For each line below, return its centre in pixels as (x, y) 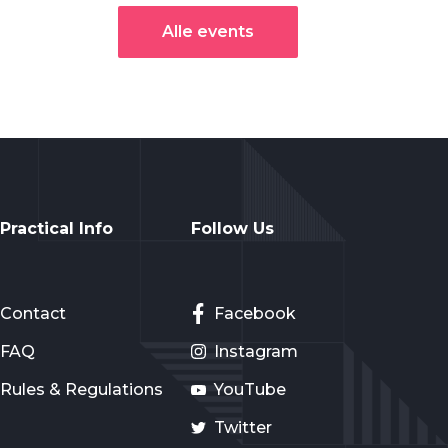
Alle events (208, 32)
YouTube (249, 390)
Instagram (255, 352)
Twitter (242, 428)
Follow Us (232, 229)
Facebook (254, 314)
